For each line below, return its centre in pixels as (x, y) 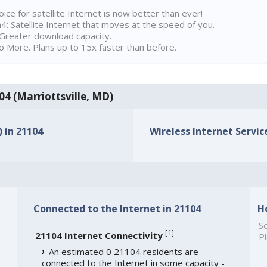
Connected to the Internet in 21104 (117, 209)
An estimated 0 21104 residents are (123, 252)
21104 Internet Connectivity (99, 236)
